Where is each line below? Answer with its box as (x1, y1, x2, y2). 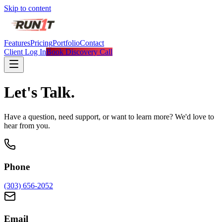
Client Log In (4, 48, 46, 56)
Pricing (30, 39, 53, 47)
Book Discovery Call (46, 48, 112, 56)
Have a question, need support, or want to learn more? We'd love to (4, 112, 214, 121)
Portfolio (53, 39, 80, 47)
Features (4, 39, 30, 47)
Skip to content (4, 4, 51, 12)
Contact (80, 39, 104, 47)
